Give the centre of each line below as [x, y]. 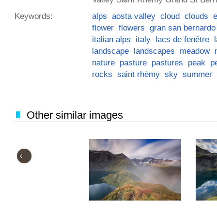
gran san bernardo [183, 28]
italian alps [111, 39]
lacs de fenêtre [182, 39]
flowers [132, 28]
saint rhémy [139, 74]
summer [197, 74]
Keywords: [34, 16]
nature [103, 62]
